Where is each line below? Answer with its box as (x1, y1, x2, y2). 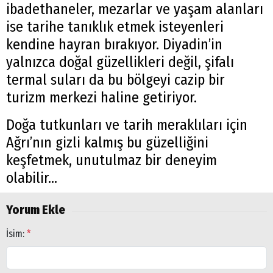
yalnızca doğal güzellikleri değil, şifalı (6, 53, 234, 71)
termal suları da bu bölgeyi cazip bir (6, 71, 225, 88)
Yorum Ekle (6, 202, 65, 217)
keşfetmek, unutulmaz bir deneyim (6, 151, 217, 169)
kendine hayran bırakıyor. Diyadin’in (6, 35, 222, 53)
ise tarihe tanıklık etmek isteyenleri (6, 18, 224, 35)
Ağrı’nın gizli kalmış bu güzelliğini (6, 133, 208, 151)
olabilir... (6, 169, 57, 186)
